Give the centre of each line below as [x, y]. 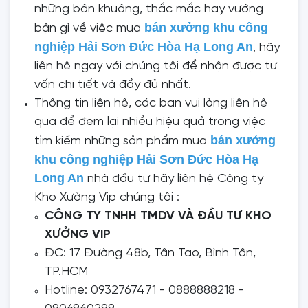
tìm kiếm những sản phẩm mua [121, 141]
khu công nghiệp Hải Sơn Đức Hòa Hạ [146, 159]
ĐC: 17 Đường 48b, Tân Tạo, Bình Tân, [150, 253]
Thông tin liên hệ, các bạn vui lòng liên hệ [151, 103]
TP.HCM [66, 272]
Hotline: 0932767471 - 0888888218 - [144, 290]
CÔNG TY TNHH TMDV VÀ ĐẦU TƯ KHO [158, 216]
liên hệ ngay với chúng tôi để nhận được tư [156, 66]
